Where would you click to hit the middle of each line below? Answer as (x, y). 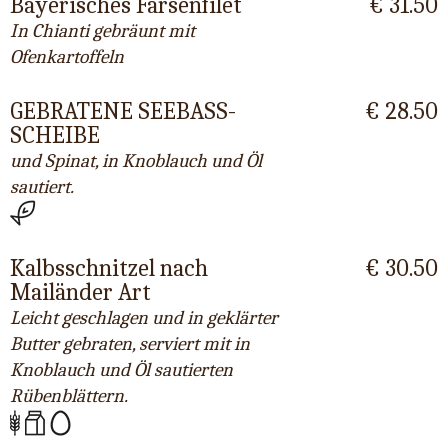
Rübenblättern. (69, 396)
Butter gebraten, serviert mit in (130, 344)
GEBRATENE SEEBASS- (123, 110)
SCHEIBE (55, 134)
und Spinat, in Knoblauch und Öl (136, 160)
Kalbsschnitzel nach (109, 268)
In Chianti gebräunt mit (102, 30)
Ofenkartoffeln (67, 56)
